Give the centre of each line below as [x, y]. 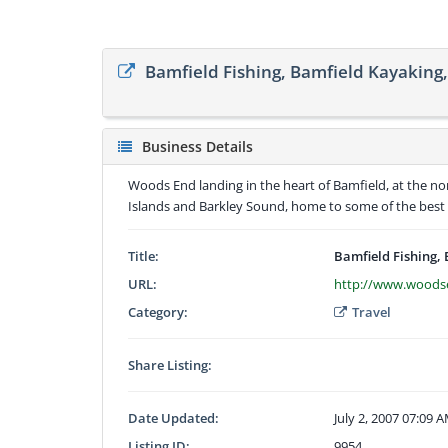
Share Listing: [170, 364]
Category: [158, 311]
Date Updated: [173, 417]
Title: [143, 255]
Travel [372, 311]
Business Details [197, 146]
